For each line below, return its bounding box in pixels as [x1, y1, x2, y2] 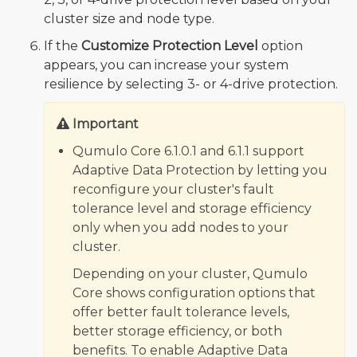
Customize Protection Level [81, 38, 258, 54]
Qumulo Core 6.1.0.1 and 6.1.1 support [73, 143, 304, 159]
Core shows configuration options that [73, 285, 316, 301]
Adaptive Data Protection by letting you [73, 163, 328, 178]
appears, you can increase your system [44, 57, 288, 73]
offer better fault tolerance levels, [73, 304, 289, 320]
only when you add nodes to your [73, 220, 288, 236]
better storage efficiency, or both [73, 324, 282, 339]
